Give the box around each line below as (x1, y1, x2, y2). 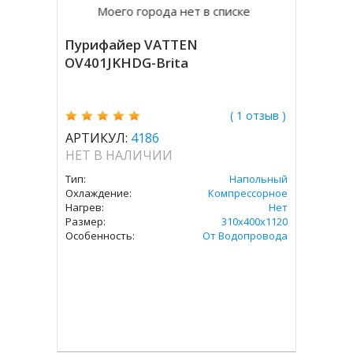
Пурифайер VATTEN (65, 35, 199, 54)
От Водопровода (202, 229, 288, 243)
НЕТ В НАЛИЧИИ (65, 147, 173, 165)
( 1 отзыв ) (229, 108, 286, 124)
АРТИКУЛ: (65, 129, 128, 147)
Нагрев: (65, 200, 105, 215)
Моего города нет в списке (97, 3, 251, 19)
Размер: (65, 214, 106, 229)
